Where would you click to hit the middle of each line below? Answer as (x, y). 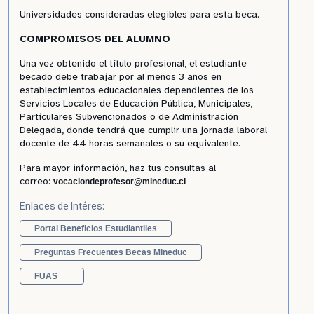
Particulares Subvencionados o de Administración (129, 117)
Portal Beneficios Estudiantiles (96, 228)
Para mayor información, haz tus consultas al (118, 168)
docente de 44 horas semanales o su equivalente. (130, 143)
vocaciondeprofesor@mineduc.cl (120, 182)
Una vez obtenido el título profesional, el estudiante (133, 63)
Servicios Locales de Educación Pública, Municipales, (136, 103)
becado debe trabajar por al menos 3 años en (121, 77)
